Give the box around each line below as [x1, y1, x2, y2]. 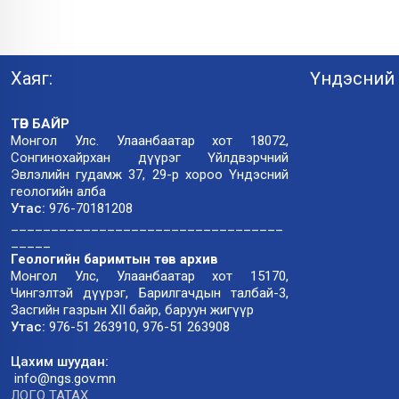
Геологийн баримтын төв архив [11, 251, 218, 268]
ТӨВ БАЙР [11, 116, 69, 133]
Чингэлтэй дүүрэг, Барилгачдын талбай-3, [11, 285, 289, 302]
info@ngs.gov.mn [11, 370, 116, 387]
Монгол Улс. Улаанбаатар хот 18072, [11, 133, 289, 150]
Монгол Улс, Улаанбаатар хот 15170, [11, 268, 289, 285]
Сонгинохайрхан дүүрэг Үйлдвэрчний [11, 150, 289, 167]
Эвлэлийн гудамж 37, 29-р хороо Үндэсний [11, 167, 289, 183]
